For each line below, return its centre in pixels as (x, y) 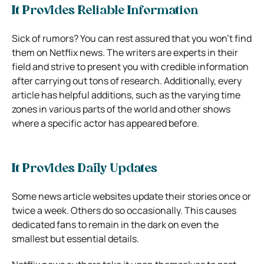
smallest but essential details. (75, 238)
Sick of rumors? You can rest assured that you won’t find (132, 38)
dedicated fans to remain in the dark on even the (115, 224)
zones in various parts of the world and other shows (121, 109)
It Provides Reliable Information (105, 11)
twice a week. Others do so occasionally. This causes (124, 210)
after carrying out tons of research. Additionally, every (127, 80)
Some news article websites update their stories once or (131, 196)
